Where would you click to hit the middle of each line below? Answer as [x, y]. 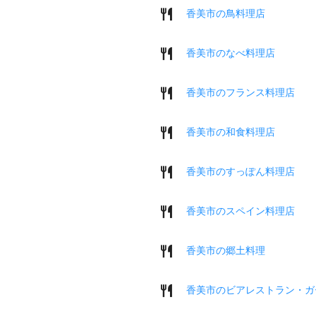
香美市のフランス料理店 [241, 92]
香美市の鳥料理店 [226, 13]
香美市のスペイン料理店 [241, 211]
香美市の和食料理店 [231, 132]
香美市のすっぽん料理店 [241, 171]
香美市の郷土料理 [226, 250]
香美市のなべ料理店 [231, 53]
